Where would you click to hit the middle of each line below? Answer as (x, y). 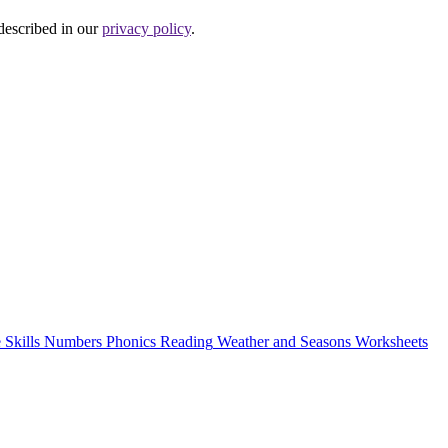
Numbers (73, 341)
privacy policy (146, 28)
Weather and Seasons (284, 341)
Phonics (131, 341)
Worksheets (391, 341)
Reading (186, 341)
